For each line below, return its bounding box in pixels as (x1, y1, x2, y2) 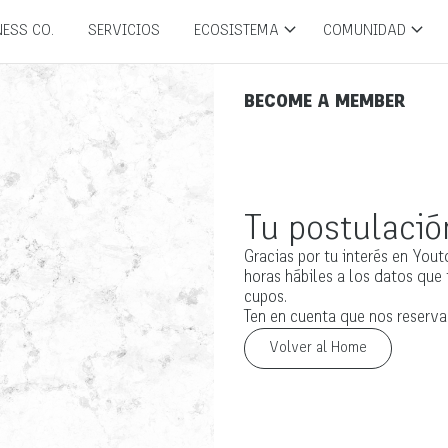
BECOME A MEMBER (243, 94, 405, 111)
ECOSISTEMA (194, 24, 279, 39)
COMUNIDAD (323, 24, 406, 39)
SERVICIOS (88, 24, 160, 39)
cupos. (243, 290, 287, 305)
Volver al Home (268, 341, 367, 355)
